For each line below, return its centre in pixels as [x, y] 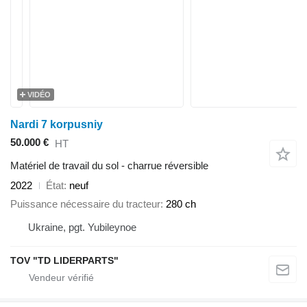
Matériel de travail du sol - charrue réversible [109, 166]
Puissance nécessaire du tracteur [85, 204]
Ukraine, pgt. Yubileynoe [82, 227]
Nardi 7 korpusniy [57, 124]
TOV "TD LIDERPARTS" [64, 260]
